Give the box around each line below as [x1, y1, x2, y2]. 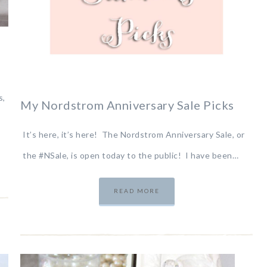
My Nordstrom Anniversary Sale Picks [20, 97, 234, 112]
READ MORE [113, 187, 160, 194]
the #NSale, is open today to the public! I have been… [23, 150, 239, 160]
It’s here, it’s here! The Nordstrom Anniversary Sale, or [23, 129, 245, 139]
